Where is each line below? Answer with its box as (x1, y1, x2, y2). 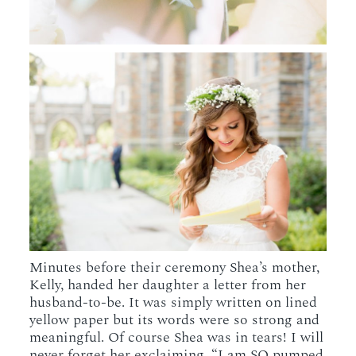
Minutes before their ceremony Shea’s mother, (29, 256, 320, 278)
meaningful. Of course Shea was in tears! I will (29, 326, 324, 348)
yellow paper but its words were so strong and (29, 308, 320, 331)
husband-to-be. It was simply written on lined (29, 291, 318, 313)
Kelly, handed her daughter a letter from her (29, 273, 307, 296)
